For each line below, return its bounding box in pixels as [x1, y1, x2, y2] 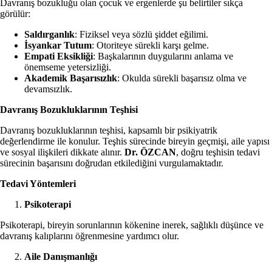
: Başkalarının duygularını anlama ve [93, 51, 233, 62]
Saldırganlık [24, 29, 75, 40]
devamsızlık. [24, 84, 72, 95]
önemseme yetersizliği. [24, 62, 111, 73]
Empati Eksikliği [24, 51, 93, 62]
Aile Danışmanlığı [24, 251, 97, 262]
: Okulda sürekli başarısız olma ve [117, 73, 246, 84]
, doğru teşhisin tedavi [176, 147, 260, 158]
